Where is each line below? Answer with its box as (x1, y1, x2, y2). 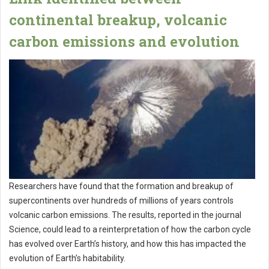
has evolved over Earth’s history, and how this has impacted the (9, 238, 246, 249)
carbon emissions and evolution (9, 31, 240, 51)
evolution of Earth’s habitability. (9, 253, 127, 263)
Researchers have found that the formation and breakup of (9, 181, 234, 191)
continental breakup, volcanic (9, 10, 227, 29)
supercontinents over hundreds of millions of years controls (9, 195, 234, 205)
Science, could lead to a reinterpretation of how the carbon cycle (9, 224, 251, 234)
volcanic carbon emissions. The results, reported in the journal (9, 210, 241, 220)
